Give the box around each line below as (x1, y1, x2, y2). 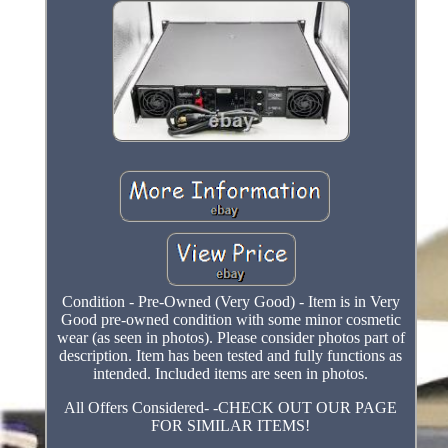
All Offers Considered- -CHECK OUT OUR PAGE (64, 398, 398, 416)
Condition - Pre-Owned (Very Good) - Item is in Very (61, 292, 400, 310)
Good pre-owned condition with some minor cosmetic (60, 310, 401, 328)
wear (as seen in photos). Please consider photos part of (56, 328, 405, 346)
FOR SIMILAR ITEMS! (151, 416, 311, 434)
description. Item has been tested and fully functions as (59, 346, 403, 364)
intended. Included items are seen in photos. (93, 364, 369, 382)
